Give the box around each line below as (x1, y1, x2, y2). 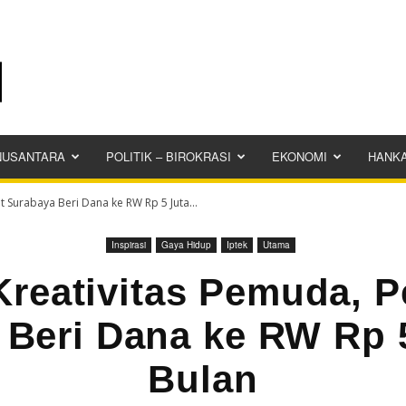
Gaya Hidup (161, 238, 211, 251)
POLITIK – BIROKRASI (106, 148, 231, 165)
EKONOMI (272, 148, 327, 165)
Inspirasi (111, 238, 146, 251)
